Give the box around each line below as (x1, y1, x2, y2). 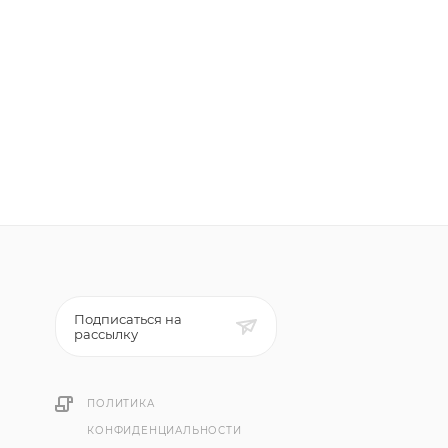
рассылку (74, 326, 142, 342)
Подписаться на (74, 311, 183, 327)
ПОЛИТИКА (87, 397, 155, 410)
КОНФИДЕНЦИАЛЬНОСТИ (87, 424, 242, 437)
